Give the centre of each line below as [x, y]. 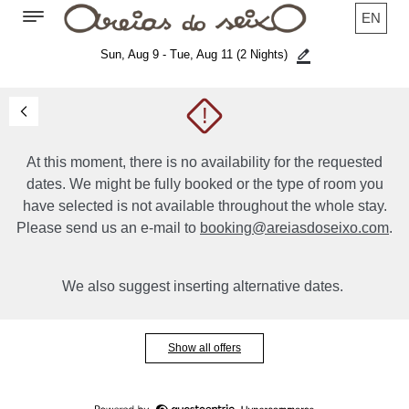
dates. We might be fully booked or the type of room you [204, 184]
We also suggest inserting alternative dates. [204, 286]
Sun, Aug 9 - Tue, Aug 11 [168, 54]
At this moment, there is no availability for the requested [204, 162]
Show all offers [204, 348]
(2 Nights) [262, 54]
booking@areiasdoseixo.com [294, 228]
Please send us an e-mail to [108, 228]
